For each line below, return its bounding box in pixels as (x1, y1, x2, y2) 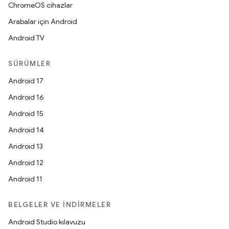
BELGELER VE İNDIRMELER (8, 200, 111, 209)
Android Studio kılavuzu (8, 217, 85, 226)
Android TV (8, 33, 44, 42)
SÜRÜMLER (8, 59, 51, 68)
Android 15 (8, 109, 43, 118)
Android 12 (8, 158, 43, 167)
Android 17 (8, 76, 43, 85)
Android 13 (8, 142, 43, 151)
